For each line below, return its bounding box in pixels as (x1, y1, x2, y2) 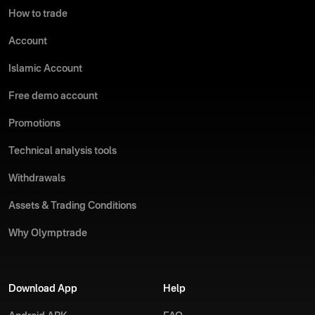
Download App (8, 283, 77, 294)
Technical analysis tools (8, 146, 117, 156)
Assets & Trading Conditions (8, 200, 136, 211)
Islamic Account (8, 63, 82, 74)
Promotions (8, 118, 60, 129)
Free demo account (8, 91, 98, 101)
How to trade (8, 8, 67, 19)
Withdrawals (8, 173, 65, 184)
